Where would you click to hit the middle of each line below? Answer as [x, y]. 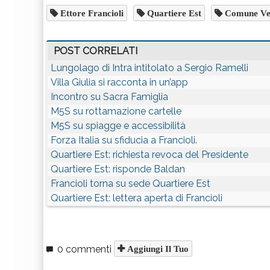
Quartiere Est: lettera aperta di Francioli [137, 198]
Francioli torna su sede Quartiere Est [130, 184]
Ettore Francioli [91, 13]
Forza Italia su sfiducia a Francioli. [124, 140]
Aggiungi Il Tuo [157, 249]
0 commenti [84, 249]
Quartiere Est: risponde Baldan [118, 169]
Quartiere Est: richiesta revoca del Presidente [149, 155]
